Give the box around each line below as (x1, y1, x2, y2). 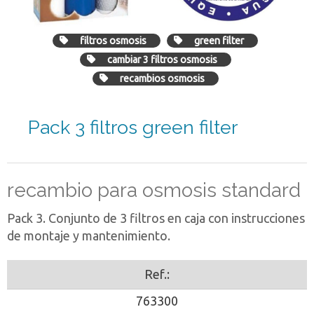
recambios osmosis (119, 73, 205, 85)
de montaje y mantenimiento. (7, 228, 170, 243)
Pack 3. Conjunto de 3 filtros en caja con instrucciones (7, 211, 305, 226)
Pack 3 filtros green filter (28, 116, 238, 139)
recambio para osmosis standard (7, 179, 301, 203)
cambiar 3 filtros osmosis (107, 54, 217, 66)
